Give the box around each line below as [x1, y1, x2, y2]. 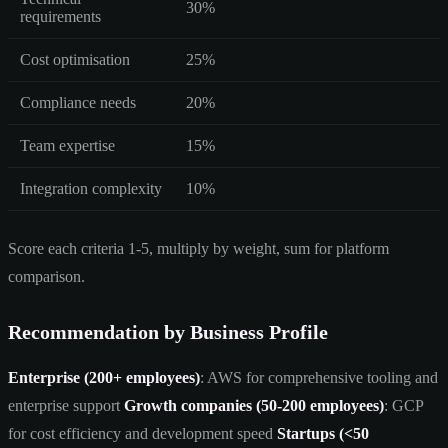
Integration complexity [20, 179, 162, 197]
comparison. [8, 267, 85, 285]
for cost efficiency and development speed [8, 424, 277, 442]
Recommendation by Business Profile [8, 320, 328, 343]
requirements [20, 7, 101, 25]
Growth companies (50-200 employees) [124, 396, 384, 414]
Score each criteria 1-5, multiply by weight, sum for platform [8, 239, 389, 257]
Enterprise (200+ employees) [8, 368, 200, 386]
